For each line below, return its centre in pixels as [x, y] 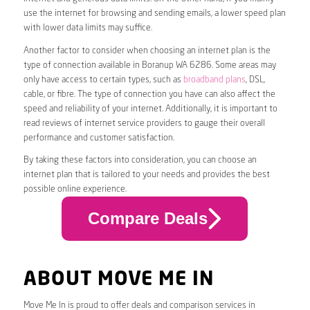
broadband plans [214, 80]
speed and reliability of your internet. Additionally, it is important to [150, 109]
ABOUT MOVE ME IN [118, 280]
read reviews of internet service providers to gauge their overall [144, 123]
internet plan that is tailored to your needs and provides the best [146, 174]
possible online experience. [75, 189]
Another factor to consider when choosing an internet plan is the [147, 51]
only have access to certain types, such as [103, 80]
